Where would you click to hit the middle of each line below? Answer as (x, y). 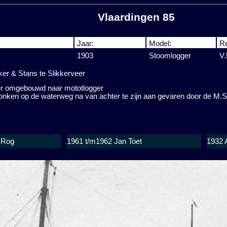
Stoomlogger (170, 56)
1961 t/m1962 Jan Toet (104, 141)
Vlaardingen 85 (136, 17)
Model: (160, 44)
